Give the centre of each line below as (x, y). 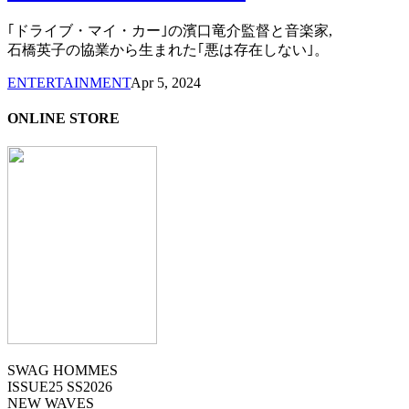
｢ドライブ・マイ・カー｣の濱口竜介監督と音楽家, (170, 30)
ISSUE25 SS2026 (60, 387)
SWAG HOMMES (63, 371)
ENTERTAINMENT (69, 82)
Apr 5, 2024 (166, 82)
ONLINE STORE (63, 118)
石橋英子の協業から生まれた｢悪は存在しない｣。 (168, 49)
